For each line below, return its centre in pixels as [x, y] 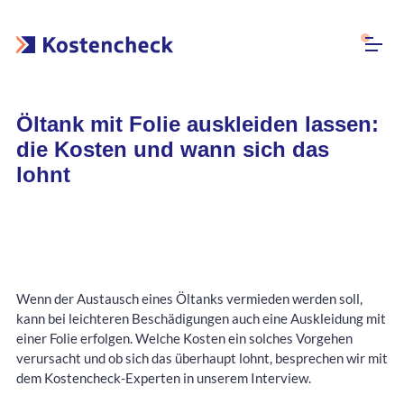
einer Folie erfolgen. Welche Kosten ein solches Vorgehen [184, 339]
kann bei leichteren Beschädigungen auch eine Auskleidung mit [201, 319]
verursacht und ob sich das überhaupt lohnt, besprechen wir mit [202, 358]
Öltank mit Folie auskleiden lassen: [197, 124]
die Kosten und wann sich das [173, 150]
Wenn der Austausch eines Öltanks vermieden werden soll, [189, 299]
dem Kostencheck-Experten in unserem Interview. [164, 378]
